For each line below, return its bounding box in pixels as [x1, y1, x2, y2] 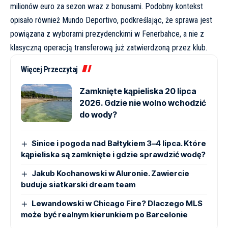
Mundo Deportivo [62, 15, 117, 25]
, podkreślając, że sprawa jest [117, 15, 212, 25]
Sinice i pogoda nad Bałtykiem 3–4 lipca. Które [32, 138, 207, 149]
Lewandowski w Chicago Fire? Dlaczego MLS [32, 198, 203, 209]
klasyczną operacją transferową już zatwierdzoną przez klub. [10, 43, 207, 53]
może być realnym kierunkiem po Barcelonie [21, 210, 188, 220]
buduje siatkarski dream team [21, 180, 135, 190]
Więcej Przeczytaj [21, 65, 78, 75]
